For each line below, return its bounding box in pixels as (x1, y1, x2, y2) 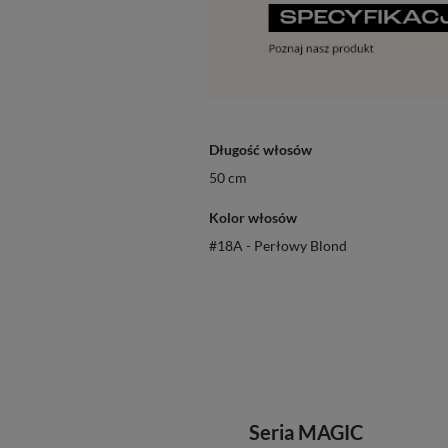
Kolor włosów (209, 209, 297, 227)
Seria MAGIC (249, 419, 363, 444)
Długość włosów (209, 141, 312, 159)
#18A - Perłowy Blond (209, 237, 347, 255)
